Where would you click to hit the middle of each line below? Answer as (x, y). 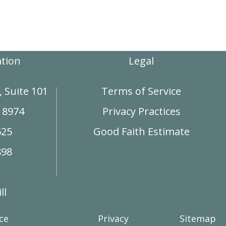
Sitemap (198, 218)
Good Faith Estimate (141, 131)
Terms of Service (141, 91)
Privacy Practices (141, 111)
